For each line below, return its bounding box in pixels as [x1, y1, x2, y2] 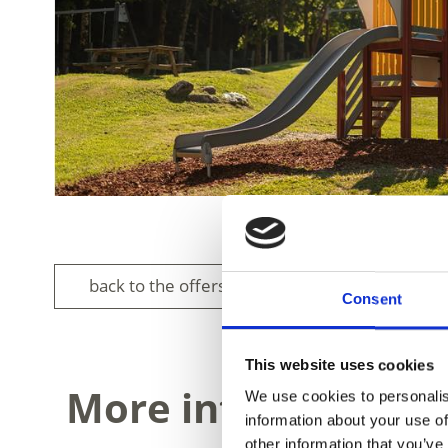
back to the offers [88, 274, 226, 298]
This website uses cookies [244, 356, 434, 374]
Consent [342, 290, 402, 308]
